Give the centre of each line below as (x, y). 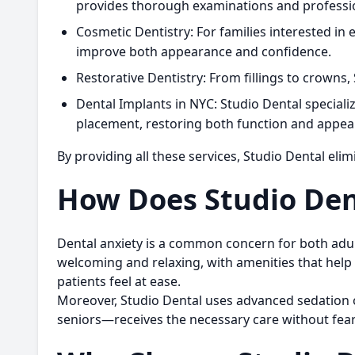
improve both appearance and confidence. (204, 52)
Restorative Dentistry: (141, 78)
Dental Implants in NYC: (147, 104)
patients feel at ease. (119, 281)
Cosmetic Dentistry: (135, 32)
